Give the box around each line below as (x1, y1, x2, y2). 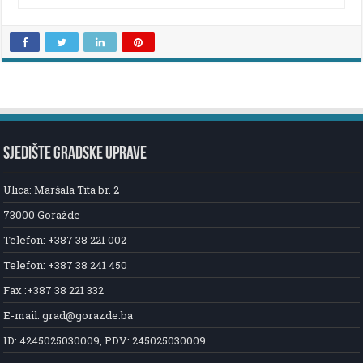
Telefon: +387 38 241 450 (3, 257, 128, 272)
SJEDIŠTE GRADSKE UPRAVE (3, 144, 147, 164)
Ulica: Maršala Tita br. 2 (3, 181, 120, 197)
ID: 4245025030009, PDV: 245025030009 (3, 332, 207, 348)
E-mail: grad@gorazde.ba (3, 307, 134, 322)
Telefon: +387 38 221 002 (3, 232, 127, 247)
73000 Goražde (3, 207, 81, 222)
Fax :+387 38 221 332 (3, 282, 105, 297)
